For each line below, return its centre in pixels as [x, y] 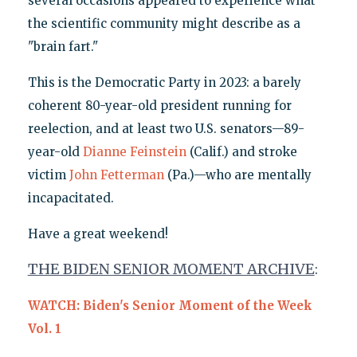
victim [48, 175]
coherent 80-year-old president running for [159, 106]
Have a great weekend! [98, 234]
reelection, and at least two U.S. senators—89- [166, 129]
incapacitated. [71, 198]
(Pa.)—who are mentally [237, 175]
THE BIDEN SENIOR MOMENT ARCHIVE [171, 269]
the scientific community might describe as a [164, 24]
